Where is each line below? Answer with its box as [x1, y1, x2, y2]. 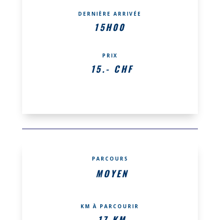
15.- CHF [91, 62, 134, 75]
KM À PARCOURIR [81, 202, 139, 210]
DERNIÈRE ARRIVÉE [78, 10, 142, 17]
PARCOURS [91, 155, 128, 162]
